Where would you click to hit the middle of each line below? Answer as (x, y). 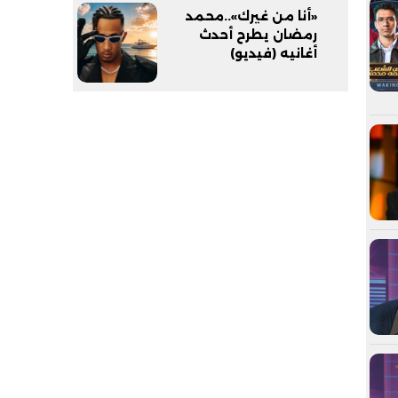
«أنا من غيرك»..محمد (251, 16)
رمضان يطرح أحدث (258, 34)
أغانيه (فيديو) (274, 53)
